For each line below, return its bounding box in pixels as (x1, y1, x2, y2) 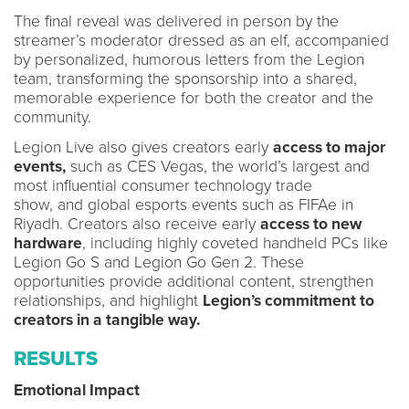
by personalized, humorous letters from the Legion (14, 49, 364, 69)
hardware (14, 233, 82, 253)
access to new (260, 214, 362, 234)
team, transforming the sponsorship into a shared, (14, 68, 357, 89)
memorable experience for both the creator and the (14, 88, 373, 108)
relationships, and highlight (14, 290, 203, 310)
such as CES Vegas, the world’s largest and (66, 156, 370, 176)
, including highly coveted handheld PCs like (82, 233, 388, 253)
